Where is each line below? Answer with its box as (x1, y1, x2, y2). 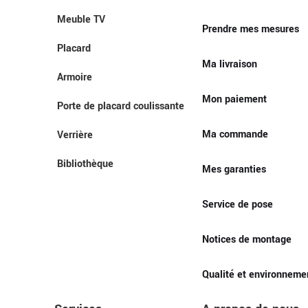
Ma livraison (202, 56, 258, 71)
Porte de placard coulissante (57, 99, 185, 113)
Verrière (57, 128, 93, 142)
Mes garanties (202, 162, 267, 177)
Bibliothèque (57, 157, 114, 171)
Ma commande (202, 126, 269, 142)
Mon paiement (202, 91, 267, 107)
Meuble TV (57, 12, 106, 27)
